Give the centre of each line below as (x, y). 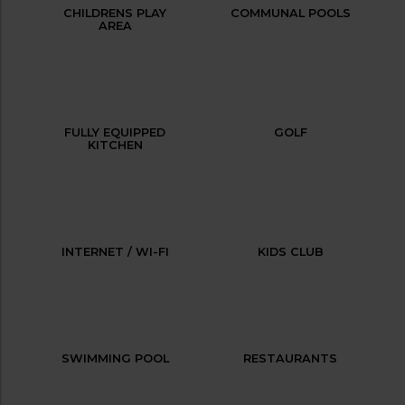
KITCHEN (115, 145)
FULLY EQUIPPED (115, 132)
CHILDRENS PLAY (115, 13)
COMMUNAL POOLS (290, 13)
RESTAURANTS (290, 358)
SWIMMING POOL (115, 358)
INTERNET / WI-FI (115, 251)
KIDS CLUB (290, 251)
